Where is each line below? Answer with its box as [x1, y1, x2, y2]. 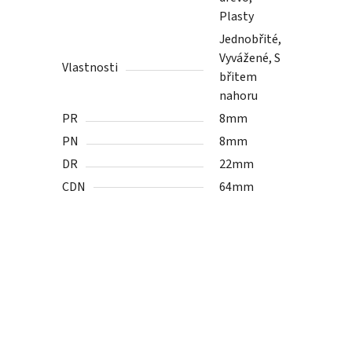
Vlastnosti [62, 59, 119, 77]
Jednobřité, [219, 31, 282, 49]
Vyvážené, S [219, 49, 281, 68]
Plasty [219, 8, 255, 26]
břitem [219, 68, 258, 86]
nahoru [219, 87, 258, 105]
